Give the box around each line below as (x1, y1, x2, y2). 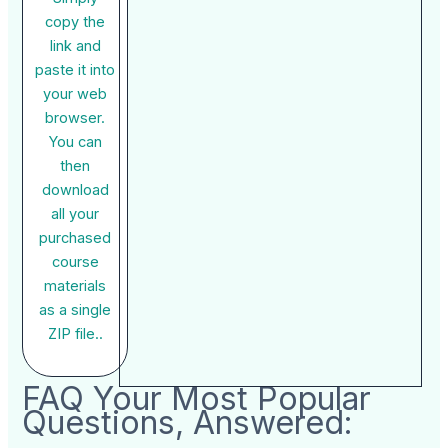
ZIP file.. (47, 325, 103, 344)
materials (44, 277, 107, 296)
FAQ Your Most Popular (22, 379, 372, 419)
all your (51, 205, 100, 224)
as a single (39, 301, 112, 320)
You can (48, 133, 102, 152)
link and (49, 37, 101, 56)
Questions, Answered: (22, 403, 354, 443)
